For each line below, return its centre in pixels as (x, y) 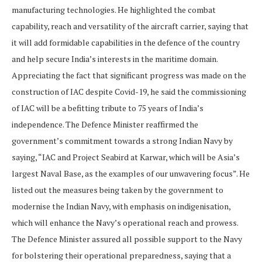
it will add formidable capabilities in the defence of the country (126, 43)
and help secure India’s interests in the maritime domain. (115, 59)
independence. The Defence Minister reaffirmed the (105, 125)
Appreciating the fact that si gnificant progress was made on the (129, 75)
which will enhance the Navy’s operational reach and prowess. (125, 223)
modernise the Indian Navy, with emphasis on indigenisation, (121, 206)
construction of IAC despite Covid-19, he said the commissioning (129, 92)
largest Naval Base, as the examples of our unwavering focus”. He (131, 174)
